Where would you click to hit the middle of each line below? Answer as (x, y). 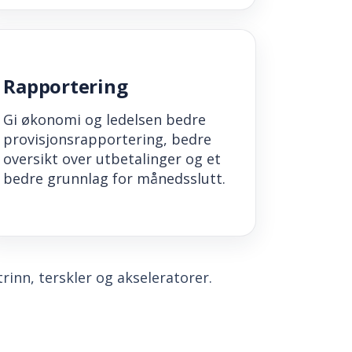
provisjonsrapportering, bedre (108, 139)
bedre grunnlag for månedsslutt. (115, 179)
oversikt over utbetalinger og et (112, 159)
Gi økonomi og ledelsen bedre (105, 120)
